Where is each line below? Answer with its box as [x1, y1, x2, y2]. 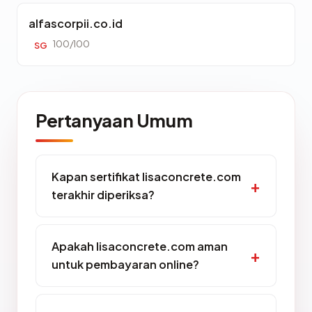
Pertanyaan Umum [36, 109, 193, 132]
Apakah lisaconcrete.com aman [52, 239, 228, 253]
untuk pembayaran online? [52, 257, 199, 272]
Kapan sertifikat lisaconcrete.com [52, 169, 241, 184]
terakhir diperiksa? [52, 187, 155, 202]
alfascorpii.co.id [29, 16, 123, 31]
